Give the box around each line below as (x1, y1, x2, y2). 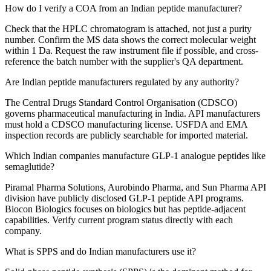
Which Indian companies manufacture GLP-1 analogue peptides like (5, 151, 266, 162)
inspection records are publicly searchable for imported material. (5, 130, 248, 141)
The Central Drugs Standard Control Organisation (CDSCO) (5, 97, 237, 108)
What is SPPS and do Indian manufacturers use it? (5, 246, 196, 257)
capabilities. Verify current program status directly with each (5, 215, 233, 226)
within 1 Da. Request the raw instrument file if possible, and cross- (5, 45, 258, 56)
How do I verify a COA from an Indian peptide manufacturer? (5, 3, 242, 14)
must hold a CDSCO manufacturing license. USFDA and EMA (5, 119, 247, 130)
